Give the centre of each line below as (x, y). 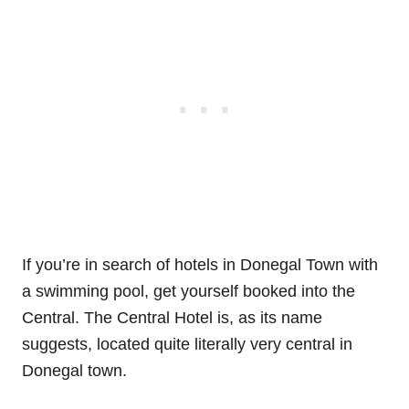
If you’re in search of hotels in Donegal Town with (200, 264)
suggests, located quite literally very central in (187, 344)
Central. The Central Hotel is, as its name (172, 317)
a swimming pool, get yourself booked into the (189, 291)
